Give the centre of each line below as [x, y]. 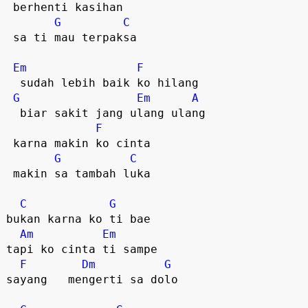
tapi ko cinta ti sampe [81, 249]
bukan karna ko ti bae [78, 219]
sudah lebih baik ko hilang [13, 82]
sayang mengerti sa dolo [99, 279]
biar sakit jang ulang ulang [13, 113]
